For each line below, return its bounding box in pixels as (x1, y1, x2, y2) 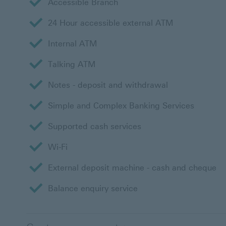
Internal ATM (48, 39, 97, 48)
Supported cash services (48, 122, 141, 131)
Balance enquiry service (48, 184, 138, 193)
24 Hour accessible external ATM (48, 18, 173, 28)
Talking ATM (48, 60, 95, 69)
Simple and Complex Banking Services (48, 101, 194, 110)
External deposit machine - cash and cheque (48, 163, 216, 173)
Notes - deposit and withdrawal (48, 80, 168, 90)
